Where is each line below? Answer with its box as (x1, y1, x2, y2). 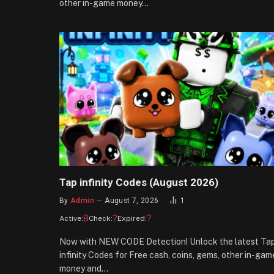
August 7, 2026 (105, 196, 159, 205)
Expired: (117, 213, 147, 223)
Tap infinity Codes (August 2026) (59, 176, 218, 188)
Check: (89, 213, 113, 223)
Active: (59, 213, 83, 223)
